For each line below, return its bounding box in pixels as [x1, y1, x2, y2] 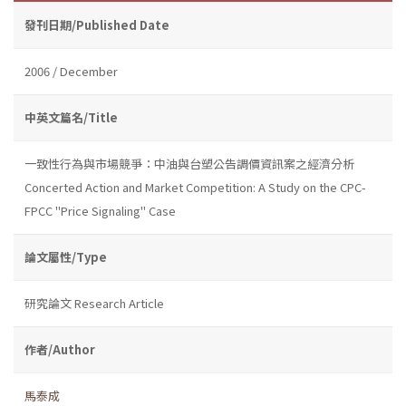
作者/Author [24, 340, 95, 358]
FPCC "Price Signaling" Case [24, 201, 176, 219]
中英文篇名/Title [24, 108, 118, 126]
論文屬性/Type [24, 247, 107, 266]
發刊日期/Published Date [24, 15, 169, 34]
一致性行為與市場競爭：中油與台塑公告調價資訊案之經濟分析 [24, 154, 354, 172]
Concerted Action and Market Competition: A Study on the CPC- [24, 178, 366, 196]
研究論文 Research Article [24, 294, 164, 312]
